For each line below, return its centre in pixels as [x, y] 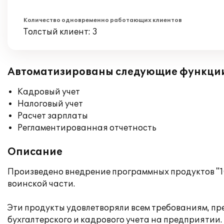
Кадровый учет [49, 92]
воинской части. [41, 184]
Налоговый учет [50, 104]
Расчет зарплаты [53, 116]
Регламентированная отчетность [87, 128]
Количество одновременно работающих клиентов [103, 20]
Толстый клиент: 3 [60, 32]
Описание [35, 152]
